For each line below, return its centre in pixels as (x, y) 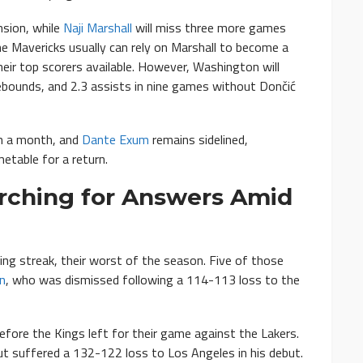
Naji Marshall (98, 28)
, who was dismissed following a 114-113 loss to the (153, 280)
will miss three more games (209, 28)
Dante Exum (115, 140)
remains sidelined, (199, 140)
